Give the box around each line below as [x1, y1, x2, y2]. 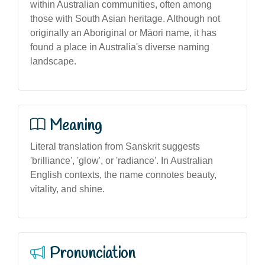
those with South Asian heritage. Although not [30, 13, 220, 24]
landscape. [30, 56, 76, 66]
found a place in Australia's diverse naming [30, 41, 209, 52]
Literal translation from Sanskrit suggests [30, 141, 200, 151]
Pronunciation [50, 243, 135, 264]
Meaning [50, 115, 102, 136]
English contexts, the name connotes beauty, [30, 169, 216, 180]
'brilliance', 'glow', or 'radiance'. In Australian [30, 155, 213, 166]
